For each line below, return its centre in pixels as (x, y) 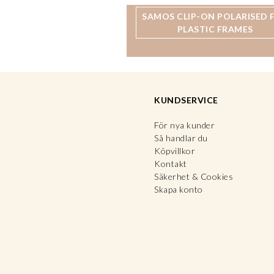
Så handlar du (181, 138)
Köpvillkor (175, 151)
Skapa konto (179, 189)
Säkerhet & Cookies (194, 176)
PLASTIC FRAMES (215, 29)
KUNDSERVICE (186, 100)
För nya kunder (184, 125)
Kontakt (171, 164)
